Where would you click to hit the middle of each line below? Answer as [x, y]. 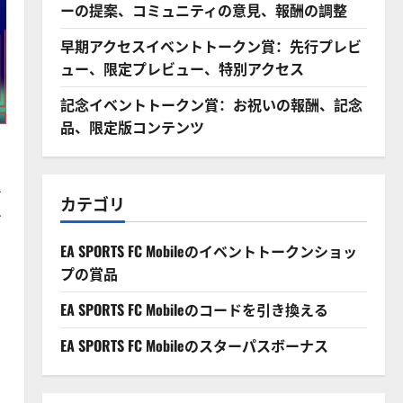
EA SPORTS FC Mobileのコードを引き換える [194, 309]
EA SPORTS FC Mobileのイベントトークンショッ [208, 251]
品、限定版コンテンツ [132, 127]
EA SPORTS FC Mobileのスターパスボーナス [194, 345]
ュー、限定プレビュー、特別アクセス [182, 68]
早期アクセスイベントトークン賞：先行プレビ [210, 46]
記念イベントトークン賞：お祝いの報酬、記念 [211, 104]
